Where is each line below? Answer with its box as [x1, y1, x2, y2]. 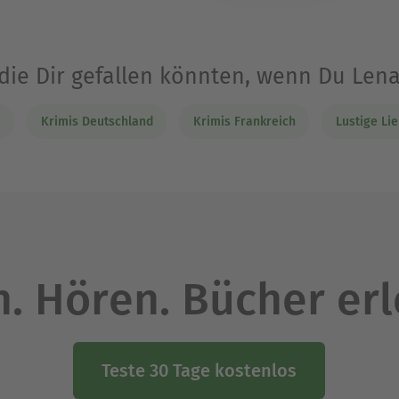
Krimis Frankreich [192, 113, 296, 129]
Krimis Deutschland [40, 113, 153, 129]
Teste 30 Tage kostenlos [102, 359, 297, 381]
